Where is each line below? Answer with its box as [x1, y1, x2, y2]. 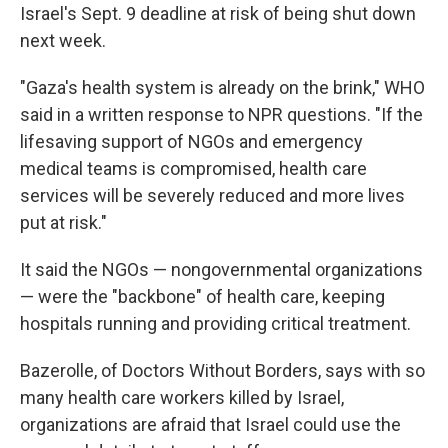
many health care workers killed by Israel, [20, 387, 344, 408]
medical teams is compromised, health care [20, 158, 367, 179]
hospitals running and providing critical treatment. [20, 313, 411, 334]
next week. [20, 30, 106, 51]
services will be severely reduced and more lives [20, 185, 405, 206]
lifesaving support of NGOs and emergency [20, 131, 363, 152]
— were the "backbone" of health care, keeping [20, 286, 385, 307]
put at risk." [20, 212, 107, 233]
